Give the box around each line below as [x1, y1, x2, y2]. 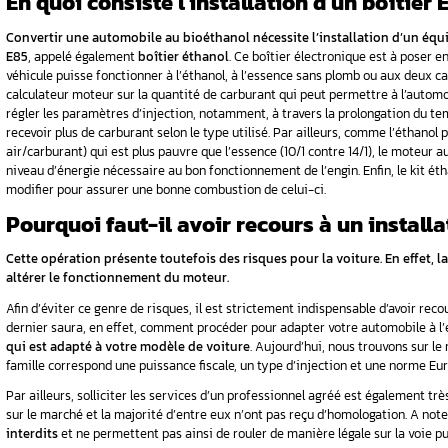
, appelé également [146, 282, 284, 307]
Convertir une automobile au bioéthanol [118, 258, 428, 283]
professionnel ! [118, 118, 232, 143]
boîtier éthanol [283, 282, 398, 307]
